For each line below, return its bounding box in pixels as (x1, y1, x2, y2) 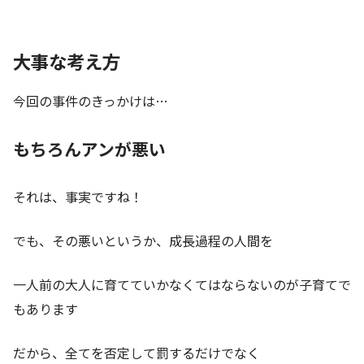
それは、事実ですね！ (13, 186, 143, 206)
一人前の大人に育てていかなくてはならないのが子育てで (13, 274, 351, 294)
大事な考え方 (13, 47, 120, 74)
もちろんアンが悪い (13, 136, 166, 161)
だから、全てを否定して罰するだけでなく (13, 342, 260, 362)
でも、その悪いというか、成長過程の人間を (13, 230, 273, 250)
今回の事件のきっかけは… (13, 90, 168, 110)
